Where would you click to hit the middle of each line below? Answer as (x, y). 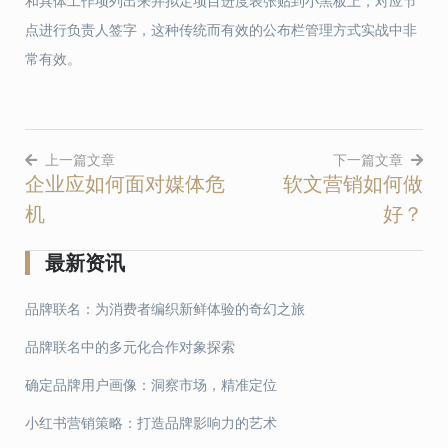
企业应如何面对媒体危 (125, 183)
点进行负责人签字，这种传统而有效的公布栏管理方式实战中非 (221, 30)
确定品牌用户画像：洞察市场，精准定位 (151, 384)
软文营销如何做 (353, 183)
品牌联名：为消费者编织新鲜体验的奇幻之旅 (165, 308)
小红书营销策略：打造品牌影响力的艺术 (151, 422)
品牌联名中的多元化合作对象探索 (130, 346)
